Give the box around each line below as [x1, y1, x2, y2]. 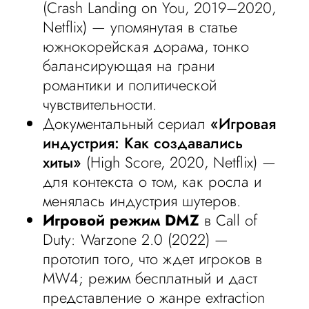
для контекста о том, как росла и [43, 170, 262, 192]
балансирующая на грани [43, 54, 215, 77]
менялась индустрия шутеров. [43, 190, 241, 212]
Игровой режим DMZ [43, 209, 200, 231]
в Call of [199, 209, 258, 231]
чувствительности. [43, 93, 157, 115]
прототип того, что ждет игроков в [43, 248, 263, 270]
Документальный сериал [43, 112, 211, 134]
